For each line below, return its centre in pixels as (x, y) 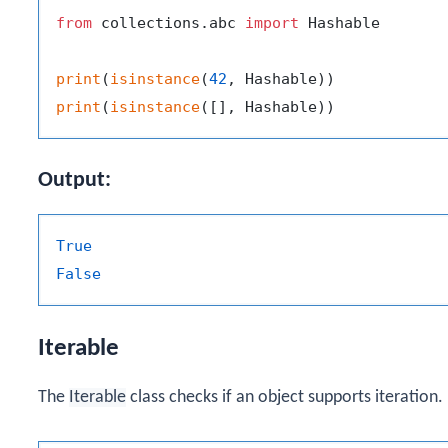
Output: (74, 180)
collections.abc (168, 22)
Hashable (339, 22)
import (272, 22)
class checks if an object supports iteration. (284, 398)
